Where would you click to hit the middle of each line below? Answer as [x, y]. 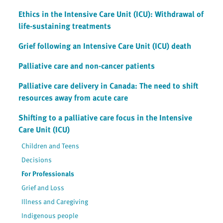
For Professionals [48, 173]
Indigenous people [50, 215]
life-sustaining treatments [65, 26]
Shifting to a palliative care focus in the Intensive [105, 117]
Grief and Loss [43, 187]
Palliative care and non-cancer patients [87, 65]
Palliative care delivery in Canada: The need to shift [108, 85]
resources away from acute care [73, 97]
